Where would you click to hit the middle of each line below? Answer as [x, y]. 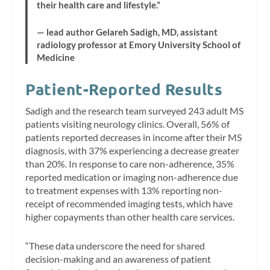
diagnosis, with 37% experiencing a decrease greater [133, 151]
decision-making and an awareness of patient [118, 259]
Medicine [56, 57]
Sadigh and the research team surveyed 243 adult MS [135, 111]
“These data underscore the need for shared [115, 245]
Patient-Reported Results [124, 89]
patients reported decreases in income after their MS [134, 137]
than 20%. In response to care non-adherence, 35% [130, 164]
